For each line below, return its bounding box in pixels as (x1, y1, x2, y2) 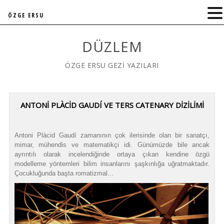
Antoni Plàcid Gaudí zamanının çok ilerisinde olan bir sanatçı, (14, 131, 210, 139)
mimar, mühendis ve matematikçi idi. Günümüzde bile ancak (14, 141, 210, 148)
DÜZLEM (81, 37, 142, 56)
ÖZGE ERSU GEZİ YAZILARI (65, 60, 159, 70)
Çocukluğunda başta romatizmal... (14, 169, 113, 177)
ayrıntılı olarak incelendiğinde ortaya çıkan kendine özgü (14, 150, 210, 158)
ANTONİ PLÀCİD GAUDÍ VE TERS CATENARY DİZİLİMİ (20, 100, 204, 110)
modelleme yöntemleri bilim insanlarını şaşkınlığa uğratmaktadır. (14, 160, 210, 167)
